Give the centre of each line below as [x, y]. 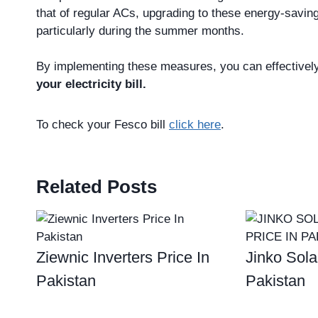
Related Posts [97, 187]
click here [195, 125]
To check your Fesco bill [103, 125]
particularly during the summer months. [140, 31]
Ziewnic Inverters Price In [123, 258]
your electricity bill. [91, 84]
